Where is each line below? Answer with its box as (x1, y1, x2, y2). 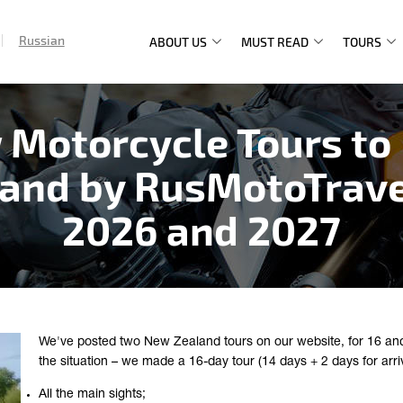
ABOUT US (149, 34, 207, 49)
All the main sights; (39, 389, 146, 400)
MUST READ (241, 34, 309, 49)
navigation (149, 84, 262, 112)
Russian (18, 32, 65, 48)
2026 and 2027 (62, 205, 341, 254)
